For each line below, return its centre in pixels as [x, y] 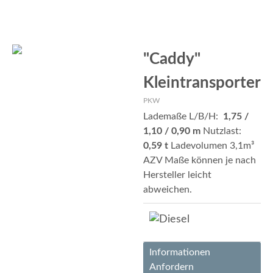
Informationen [180, 252]
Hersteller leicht [177, 175]
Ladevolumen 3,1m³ [211, 146]
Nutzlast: [222, 131]
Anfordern [172, 267]
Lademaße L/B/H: [183, 116]
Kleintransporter [202, 83]
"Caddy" [172, 59]
